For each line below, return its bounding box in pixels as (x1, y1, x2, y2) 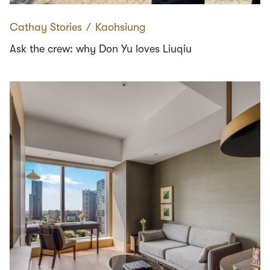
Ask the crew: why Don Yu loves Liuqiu (10, 43, 192, 55)
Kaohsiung (95, 21, 146, 34)
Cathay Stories (10, 21, 82, 34)
